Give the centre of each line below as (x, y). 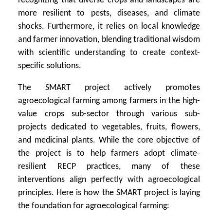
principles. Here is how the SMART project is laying (109, 193)
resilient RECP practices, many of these (109, 167)
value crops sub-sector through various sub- (109, 114)
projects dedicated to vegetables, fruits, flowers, (109, 127)
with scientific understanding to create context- (109, 53)
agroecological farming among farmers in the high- (109, 101)
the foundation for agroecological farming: (94, 206)
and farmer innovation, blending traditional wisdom (109, 40)
